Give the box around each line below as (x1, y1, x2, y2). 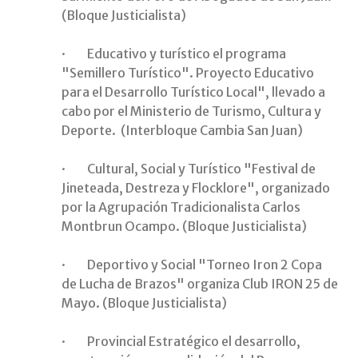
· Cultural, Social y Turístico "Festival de (62, 161, 316, 177)
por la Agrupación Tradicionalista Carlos (62, 199, 300, 216)
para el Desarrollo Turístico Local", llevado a (62, 84, 325, 101)
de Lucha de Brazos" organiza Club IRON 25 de (62, 276, 338, 292)
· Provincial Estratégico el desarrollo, (62, 333, 300, 350)
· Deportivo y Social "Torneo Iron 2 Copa (62, 257, 322, 273)
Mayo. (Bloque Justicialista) (62, 295, 227, 312)
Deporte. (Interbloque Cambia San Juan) (62, 122, 303, 139)
